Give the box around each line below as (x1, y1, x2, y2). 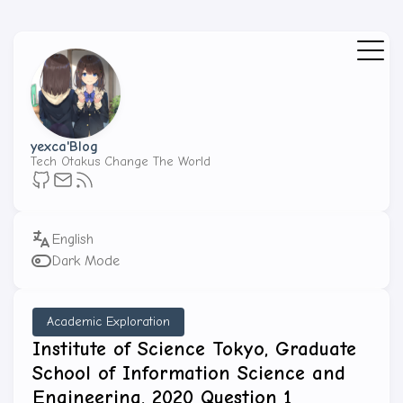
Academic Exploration (47, 314, 170, 329)
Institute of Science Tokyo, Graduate (32, 337, 356, 361)
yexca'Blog (31, 139, 98, 155)
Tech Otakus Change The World (31, 154, 210, 169)
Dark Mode (52, 253, 120, 269)
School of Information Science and (32, 362, 345, 385)
